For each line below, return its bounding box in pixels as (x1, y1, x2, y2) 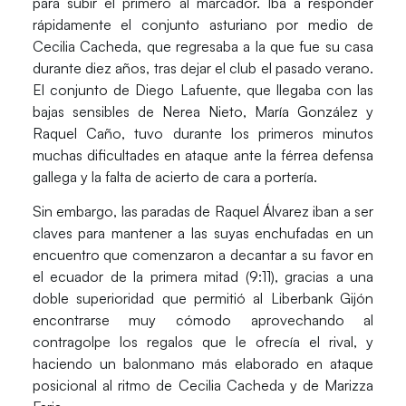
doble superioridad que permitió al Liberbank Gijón (32, 289, 374, 307)
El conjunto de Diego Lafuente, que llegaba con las (32, 80, 374, 99)
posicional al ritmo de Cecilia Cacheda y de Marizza (32, 376, 374, 394)
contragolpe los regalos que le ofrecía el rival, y (32, 333, 374, 351)
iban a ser (309, 202, 374, 220)
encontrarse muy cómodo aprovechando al (32, 311, 374, 329)
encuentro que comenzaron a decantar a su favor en (32, 246, 374, 264)
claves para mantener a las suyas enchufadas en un (32, 224, 374, 242)
